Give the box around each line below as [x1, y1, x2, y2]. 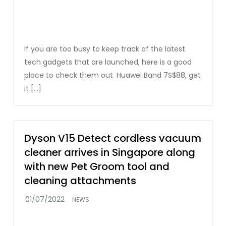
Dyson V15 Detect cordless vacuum [24, 131, 202, 145]
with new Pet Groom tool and [24, 159, 170, 174]
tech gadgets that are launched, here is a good [24, 56, 192, 67]
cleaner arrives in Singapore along [24, 145, 196, 159]
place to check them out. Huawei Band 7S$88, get [24, 70, 201, 80]
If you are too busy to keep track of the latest [24, 43, 186, 54]
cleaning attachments [24, 173, 137, 188]
